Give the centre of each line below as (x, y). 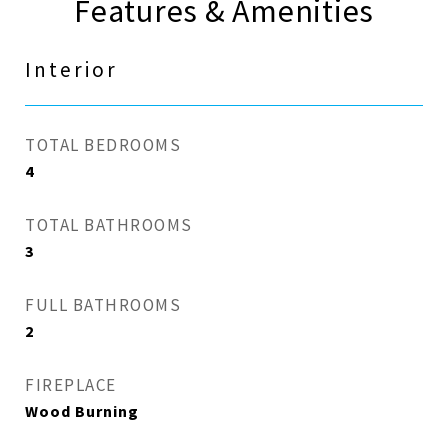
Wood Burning (82, 412)
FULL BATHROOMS (103, 305)
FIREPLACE (71, 385)
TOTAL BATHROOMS (109, 225)
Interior (71, 70)
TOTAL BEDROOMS (103, 145)
